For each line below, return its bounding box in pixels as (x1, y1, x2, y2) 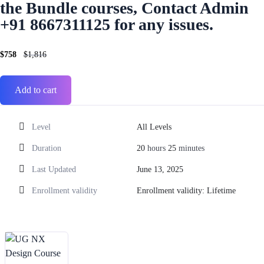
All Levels (136, 123, 171, 131)
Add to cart (15, 85, 57, 95)
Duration (32, 144, 61, 153)
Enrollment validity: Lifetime (136, 186, 236, 195)
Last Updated (32, 165, 76, 174)
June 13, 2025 (136, 165, 183, 174)
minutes (176, 144, 204, 153)
